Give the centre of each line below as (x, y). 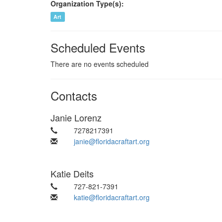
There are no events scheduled (100, 64)
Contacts (74, 95)
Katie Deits (72, 173)
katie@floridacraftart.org (111, 197)
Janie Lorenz (76, 117)
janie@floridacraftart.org (111, 141)
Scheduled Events (98, 47)
